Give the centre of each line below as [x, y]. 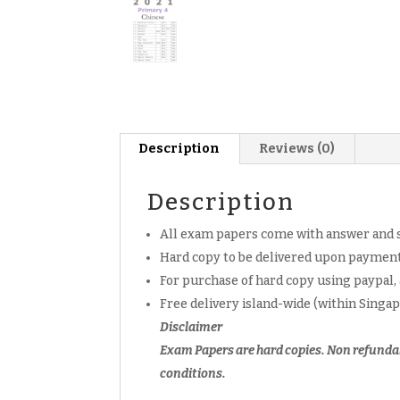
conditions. [194, 374]
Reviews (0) [297, 149]
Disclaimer [192, 328]
